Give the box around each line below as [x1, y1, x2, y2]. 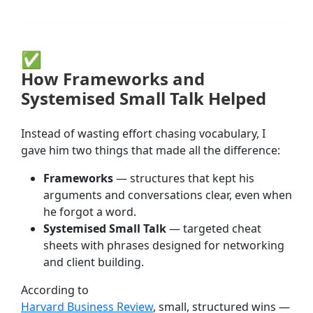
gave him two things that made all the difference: [21, 143, 280, 159]
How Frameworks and [21, 67, 205, 91]
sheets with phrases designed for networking [43, 238, 284, 254]
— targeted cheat [166, 221, 261, 237]
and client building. [43, 254, 144, 270]
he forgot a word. [43, 204, 136, 220]
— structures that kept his [113, 170, 254, 187]
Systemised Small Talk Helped [21, 87, 266, 110]
